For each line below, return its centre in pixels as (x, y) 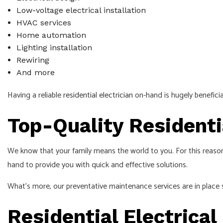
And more (35, 73)
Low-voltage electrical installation (81, 10)
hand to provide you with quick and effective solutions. (98, 165)
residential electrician (98, 96)
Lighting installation (54, 48)
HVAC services (44, 23)
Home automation (51, 35)
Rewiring (33, 60)
